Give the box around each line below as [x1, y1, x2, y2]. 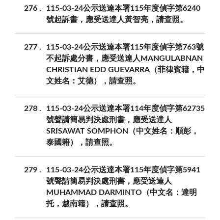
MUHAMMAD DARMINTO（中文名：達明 [46, 189, 197, 197]
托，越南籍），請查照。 [46, 200, 133, 208]
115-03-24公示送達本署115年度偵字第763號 [46, 43, 204, 52]
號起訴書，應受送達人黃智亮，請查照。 [46, 16, 188, 24]
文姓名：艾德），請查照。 [46, 77, 140, 85]
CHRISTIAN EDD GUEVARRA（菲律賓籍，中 [46, 66, 205, 74]
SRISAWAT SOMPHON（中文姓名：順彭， [46, 127, 199, 136]
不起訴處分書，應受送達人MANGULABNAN [46, 55, 203, 63]
